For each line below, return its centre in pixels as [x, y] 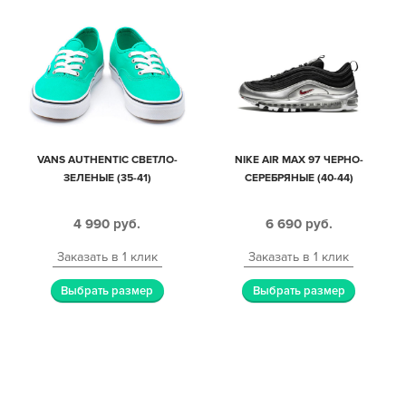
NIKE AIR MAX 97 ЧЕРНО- [299, 159]
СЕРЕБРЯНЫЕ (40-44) [299, 178]
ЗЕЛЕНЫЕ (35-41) [107, 178]
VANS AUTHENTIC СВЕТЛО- [107, 159]
